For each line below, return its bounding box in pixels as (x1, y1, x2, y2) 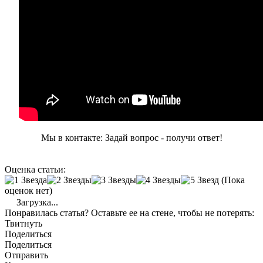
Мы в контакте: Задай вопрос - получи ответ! (41, 133, 222, 143)
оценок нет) (5, 186, 52, 196)
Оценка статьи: (5, 164, 66, 175)
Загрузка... (14, 197, 58, 208)
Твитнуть (5, 218, 42, 229)
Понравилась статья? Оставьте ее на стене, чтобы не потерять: (5, 208, 254, 218)
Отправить (5, 250, 48, 261)
